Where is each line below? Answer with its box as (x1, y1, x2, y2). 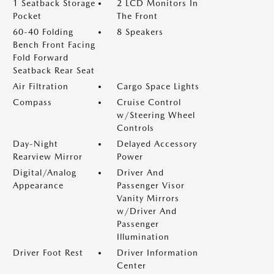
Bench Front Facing (13, 40, 95, 50)
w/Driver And (117, 206, 177, 216)
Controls (117, 123, 154, 133)
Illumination (117, 232, 169, 242)
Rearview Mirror (13, 152, 83, 161)
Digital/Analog (13, 168, 76, 177)
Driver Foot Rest (13, 248, 83, 257)
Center (117, 261, 146, 270)
